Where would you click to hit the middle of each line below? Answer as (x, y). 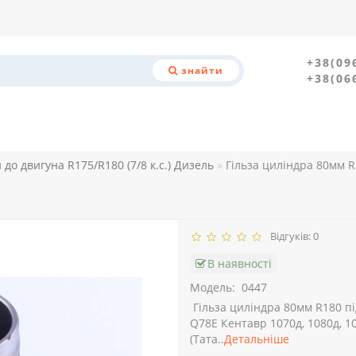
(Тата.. (207, 339)
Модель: (213, 288)
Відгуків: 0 (292, 236)
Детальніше (257, 339)
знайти (202, 71)
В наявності (240, 264)
